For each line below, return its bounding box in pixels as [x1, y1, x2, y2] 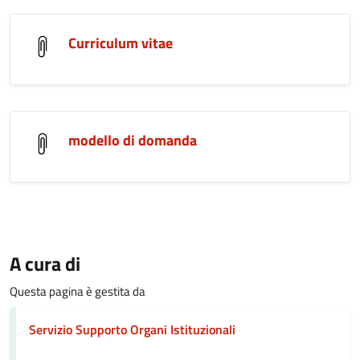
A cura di [10, 249, 80, 278]
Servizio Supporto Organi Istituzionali [29, 320, 235, 339]
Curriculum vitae [68, 32, 173, 54]
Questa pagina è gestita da [10, 282, 145, 301]
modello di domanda [68, 129, 197, 151]
